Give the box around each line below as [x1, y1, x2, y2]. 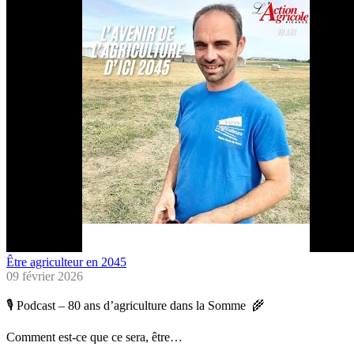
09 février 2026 [6, 269, 83, 284]
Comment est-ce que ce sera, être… [6, 330, 183, 345]
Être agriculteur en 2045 [6, 255, 126, 269]
